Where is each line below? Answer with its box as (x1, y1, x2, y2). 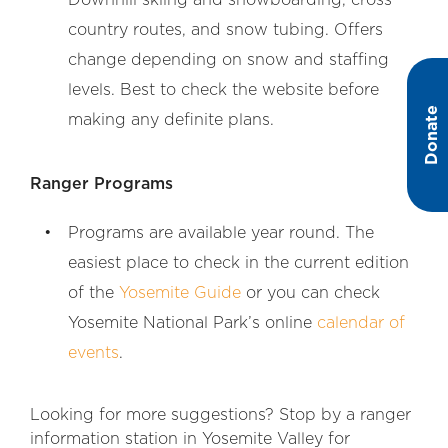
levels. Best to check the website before (68, 81, 379, 98)
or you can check (241, 284, 380, 301)
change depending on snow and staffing (68, 51, 389, 68)
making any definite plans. (68, 111, 274, 128)
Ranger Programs (30, 175, 173, 192)
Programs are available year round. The (68, 224, 374, 241)
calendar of (317, 314, 405, 331)
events (68, 344, 119, 361)
